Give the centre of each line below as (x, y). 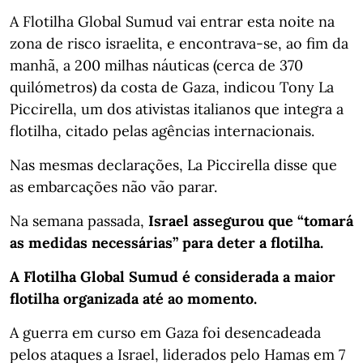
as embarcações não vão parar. (113, 187)
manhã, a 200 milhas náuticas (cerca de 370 (156, 66)
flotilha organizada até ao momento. (133, 299)
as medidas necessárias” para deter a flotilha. (167, 243)
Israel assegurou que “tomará (251, 221)
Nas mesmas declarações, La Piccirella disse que (173, 165)
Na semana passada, (79, 221)
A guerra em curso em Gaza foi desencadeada (165, 333)
